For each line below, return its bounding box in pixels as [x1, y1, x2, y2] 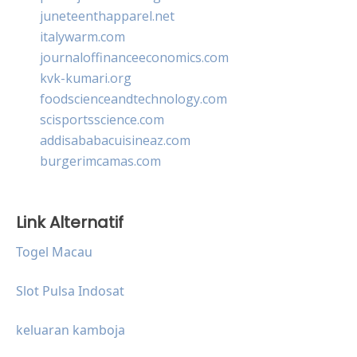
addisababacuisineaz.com [40, 131, 190, 149]
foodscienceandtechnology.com [40, 89, 227, 108]
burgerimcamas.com [40, 151, 161, 170]
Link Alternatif [16, 210, 124, 233]
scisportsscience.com [40, 110, 164, 128]
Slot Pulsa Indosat [16, 281, 124, 300]
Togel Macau [16, 242, 92, 261]
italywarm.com [40, 27, 125, 45]
